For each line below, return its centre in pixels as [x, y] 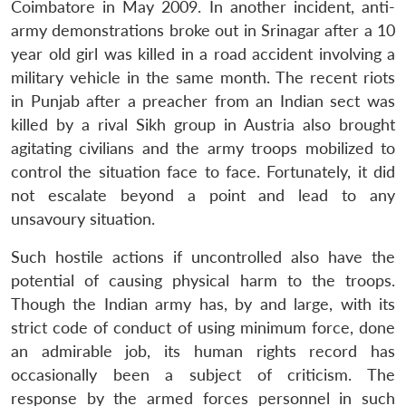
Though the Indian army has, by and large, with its [203, 304]
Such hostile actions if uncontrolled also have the [203, 256]
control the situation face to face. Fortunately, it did [203, 171]
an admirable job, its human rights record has [203, 351]
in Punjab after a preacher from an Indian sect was [203, 101]
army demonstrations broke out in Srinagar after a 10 [203, 30]
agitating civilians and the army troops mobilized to [203, 148]
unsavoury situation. [83, 218]
